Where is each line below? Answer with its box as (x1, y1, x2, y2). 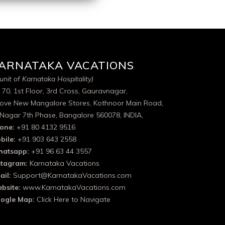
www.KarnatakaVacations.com (23, 183, 126, 192)
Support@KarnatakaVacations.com (13, 171, 132, 180)
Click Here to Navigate (37, 195, 110, 204)
